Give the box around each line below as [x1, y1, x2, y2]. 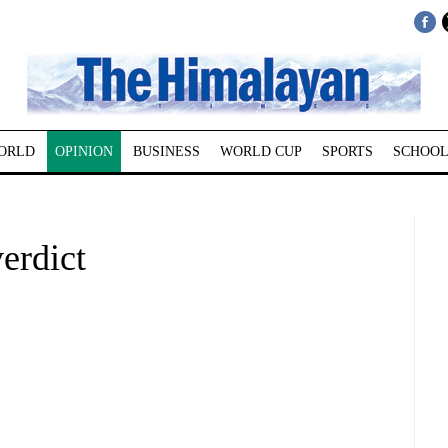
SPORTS [321, 144, 373, 159]
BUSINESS [132, 144, 200, 159]
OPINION [54, 144, 113, 159]
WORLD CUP [219, 144, 302, 159]
